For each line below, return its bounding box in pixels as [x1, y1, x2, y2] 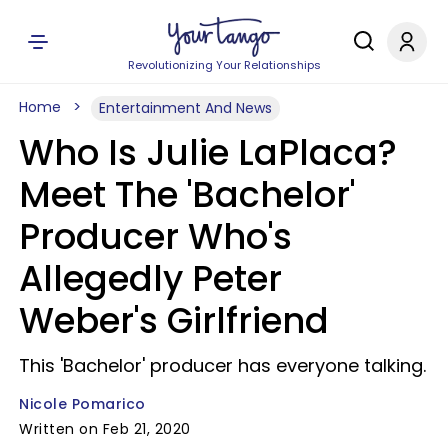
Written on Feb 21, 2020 [19, 419, 191, 439]
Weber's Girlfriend [19, 296, 329, 345]
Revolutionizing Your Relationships [127, 57, 321, 73]
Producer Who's [19, 212, 292, 261]
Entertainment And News [99, 98, 272, 118]
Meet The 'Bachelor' [19, 170, 355, 219]
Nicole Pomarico [19, 394, 146, 414]
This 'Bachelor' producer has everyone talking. [19, 353, 426, 378]
